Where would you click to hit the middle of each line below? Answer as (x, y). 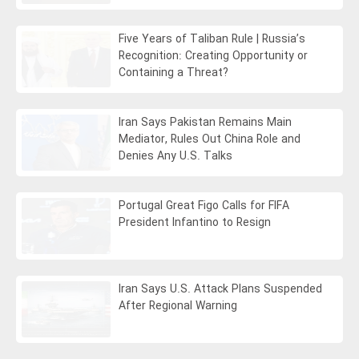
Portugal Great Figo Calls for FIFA (204, 206)
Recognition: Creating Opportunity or (214, 56)
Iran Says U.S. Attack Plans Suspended (221, 289)
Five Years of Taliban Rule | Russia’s (212, 39)
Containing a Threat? (174, 73)
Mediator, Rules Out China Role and (210, 139)
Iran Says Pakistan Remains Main (206, 122)
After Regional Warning (178, 306)
